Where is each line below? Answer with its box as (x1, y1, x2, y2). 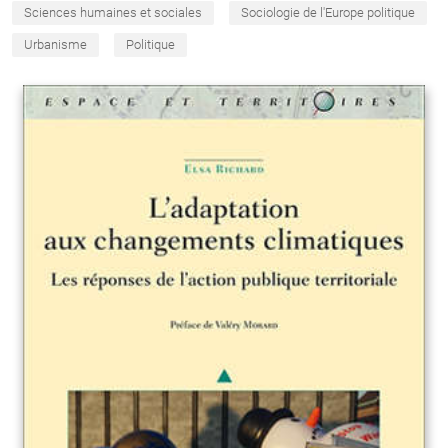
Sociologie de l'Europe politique (241, 5, 415, 21)
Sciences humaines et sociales (24, 5, 202, 21)
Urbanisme (24, 37, 87, 53)
